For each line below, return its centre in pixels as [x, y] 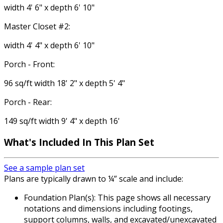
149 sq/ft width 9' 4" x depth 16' [62, 121]
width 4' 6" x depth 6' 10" [49, 7]
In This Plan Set [118, 142]
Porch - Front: [29, 64]
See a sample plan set [44, 168]
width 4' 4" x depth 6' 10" [49, 45]
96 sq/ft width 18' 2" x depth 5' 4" [64, 83]
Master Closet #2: [37, 26]
